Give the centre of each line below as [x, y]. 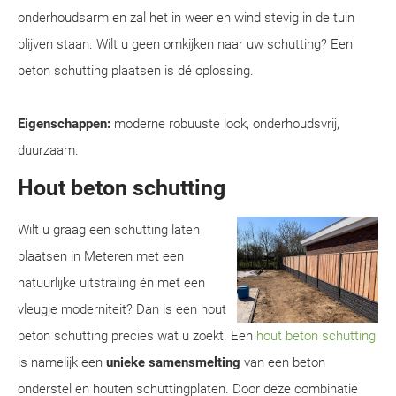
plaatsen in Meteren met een [101, 256]
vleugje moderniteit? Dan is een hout [122, 309]
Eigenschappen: [64, 124]
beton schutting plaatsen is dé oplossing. [136, 71]
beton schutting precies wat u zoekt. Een [137, 336]
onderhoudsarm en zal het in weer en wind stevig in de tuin [186, 18]
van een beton [283, 362]
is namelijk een [62, 362]
